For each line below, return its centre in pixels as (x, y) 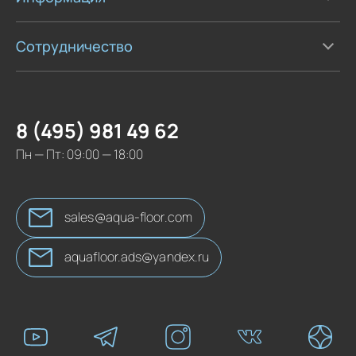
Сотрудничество (74, 46)
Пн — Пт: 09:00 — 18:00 (79, 154)
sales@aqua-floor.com (128, 217)
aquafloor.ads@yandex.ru (137, 257)
